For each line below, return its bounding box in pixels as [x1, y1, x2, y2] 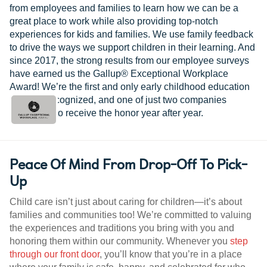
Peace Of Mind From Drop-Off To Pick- [10, 153, 248, 175]
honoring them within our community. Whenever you [10, 236, 230, 247]
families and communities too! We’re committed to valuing [10, 210, 252, 221]
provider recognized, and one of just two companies [10, 95, 226, 105]
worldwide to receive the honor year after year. [10, 108, 206, 119]
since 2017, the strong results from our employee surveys [10, 55, 249, 66]
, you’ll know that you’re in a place [100, 249, 242, 260]
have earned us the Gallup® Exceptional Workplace [10, 69, 228, 79]
